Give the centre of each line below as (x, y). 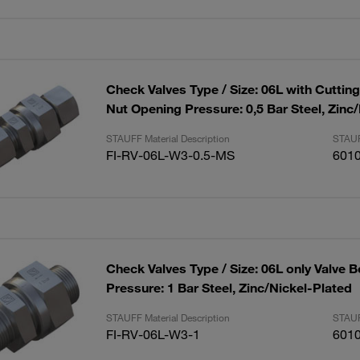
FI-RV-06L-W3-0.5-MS (170, 155)
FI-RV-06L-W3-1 (153, 334)
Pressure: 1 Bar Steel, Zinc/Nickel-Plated (229, 288)
